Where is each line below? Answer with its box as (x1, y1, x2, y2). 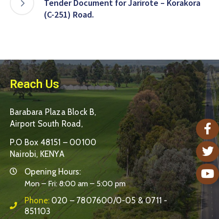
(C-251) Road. (44, 8, 94, 20)
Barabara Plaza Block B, (10, 107, 96, 117)
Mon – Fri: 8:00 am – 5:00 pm (24, 178, 126, 188)
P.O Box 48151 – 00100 (10, 137, 97, 147)
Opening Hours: (24, 166, 81, 176)
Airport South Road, (10, 118, 83, 129)
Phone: (24, 195, 51, 205)
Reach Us (10, 77, 59, 91)
